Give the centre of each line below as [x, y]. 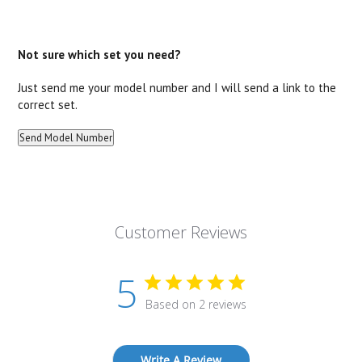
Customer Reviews [181, 232]
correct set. [48, 104]
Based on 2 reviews [196, 304]
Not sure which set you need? [100, 54]
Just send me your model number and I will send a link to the [177, 87]
